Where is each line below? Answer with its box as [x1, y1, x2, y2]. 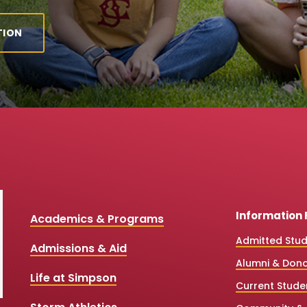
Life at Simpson [29, 269, 116, 286]
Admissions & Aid [29, 240, 127, 256]
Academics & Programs [29, 210, 164, 227]
